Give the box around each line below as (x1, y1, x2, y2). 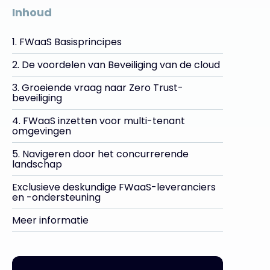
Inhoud (12, 5, 52, 20)
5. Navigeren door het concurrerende (12, 147, 189, 161)
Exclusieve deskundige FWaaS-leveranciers (12, 180, 216, 194)
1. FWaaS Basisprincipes (12, 35, 122, 49)
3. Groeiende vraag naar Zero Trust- (12, 81, 183, 95)
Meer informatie (12, 213, 89, 227)
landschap (12, 157, 62, 171)
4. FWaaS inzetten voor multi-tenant (12, 114, 185, 128)
